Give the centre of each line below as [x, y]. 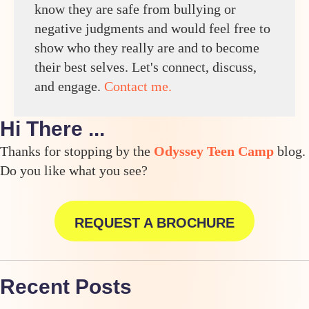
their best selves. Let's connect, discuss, [146, 67]
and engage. [69, 86]
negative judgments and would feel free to [152, 28]
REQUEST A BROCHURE [154, 222]
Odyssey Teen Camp [214, 151]
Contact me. [138, 86]
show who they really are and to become [147, 47]
